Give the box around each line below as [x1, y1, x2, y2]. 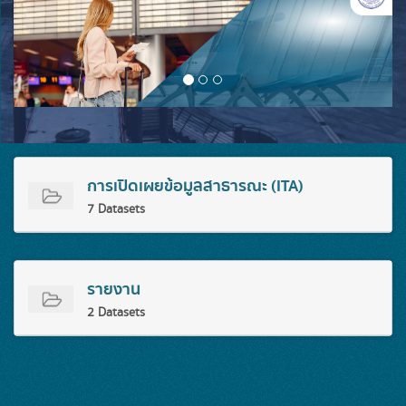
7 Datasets [87, 199, 145, 218]
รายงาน [87, 275, 140, 303]
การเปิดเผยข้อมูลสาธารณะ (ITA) [87, 172, 304, 199]
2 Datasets [87, 303, 145, 322]
